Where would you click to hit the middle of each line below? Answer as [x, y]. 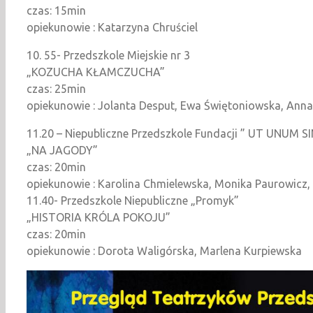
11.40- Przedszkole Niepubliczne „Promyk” [133, 200]
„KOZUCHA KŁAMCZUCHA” [96, 72]
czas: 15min [56, 10]
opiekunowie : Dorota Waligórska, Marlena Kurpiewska [164, 250]
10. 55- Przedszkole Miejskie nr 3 [108, 55]
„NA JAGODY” [62, 150]
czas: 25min [56, 88]
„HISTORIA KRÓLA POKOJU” [99, 217]
